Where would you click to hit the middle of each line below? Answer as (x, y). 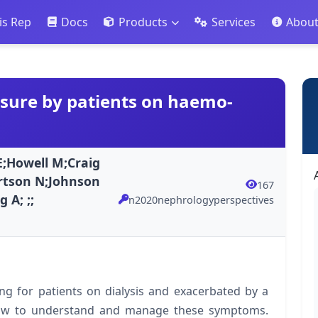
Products (143, 22)
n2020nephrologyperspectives (201, 199)
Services (234, 22)
